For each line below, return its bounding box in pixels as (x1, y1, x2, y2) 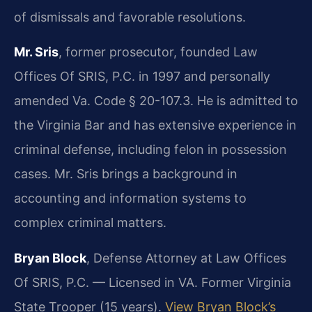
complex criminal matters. (14, 214, 166, 230)
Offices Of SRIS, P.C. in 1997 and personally (14, 68, 270, 84)
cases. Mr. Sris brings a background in (14, 166, 237, 181)
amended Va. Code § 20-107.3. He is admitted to (14, 93, 298, 108)
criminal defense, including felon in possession (14, 141, 287, 157)
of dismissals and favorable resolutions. (14, 10, 246, 25)
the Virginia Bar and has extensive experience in (14, 117, 297, 132)
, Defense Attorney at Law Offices (86, 250, 286, 265)
